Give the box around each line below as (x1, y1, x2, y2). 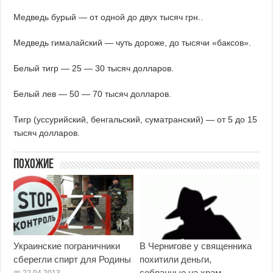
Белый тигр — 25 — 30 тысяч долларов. (13, 63, 174, 74)
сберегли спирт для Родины (13, 254, 132, 265)
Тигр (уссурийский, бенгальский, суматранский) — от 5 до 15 (13, 115, 258, 125)
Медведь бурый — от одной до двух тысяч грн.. (13, 12, 204, 23)
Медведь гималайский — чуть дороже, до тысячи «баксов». (13, 38, 252, 48)
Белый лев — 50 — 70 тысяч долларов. (13, 89, 172, 99)
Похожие (13, 158, 54, 172)
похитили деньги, (139, 254, 211, 265)
